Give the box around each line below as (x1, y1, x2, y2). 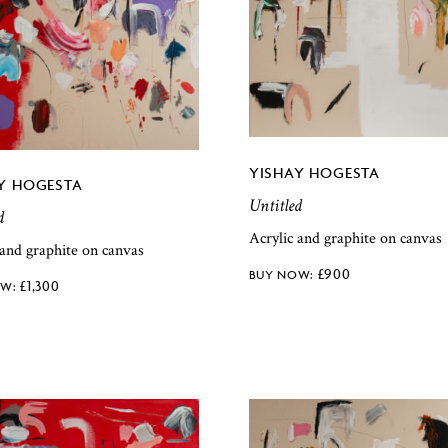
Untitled (248, 194, 302, 218)
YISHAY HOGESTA (248, 163, 380, 183)
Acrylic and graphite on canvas (248, 227, 442, 249)
